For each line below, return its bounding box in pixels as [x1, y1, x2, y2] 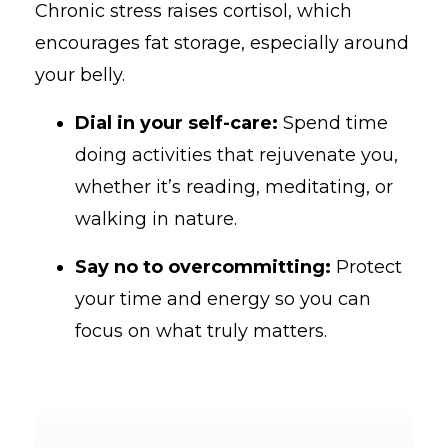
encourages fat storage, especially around [35, 31, 409, 54]
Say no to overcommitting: [75, 255, 331, 278]
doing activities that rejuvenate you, [75, 143, 398, 166]
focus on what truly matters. [75, 319, 327, 342]
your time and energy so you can [75, 287, 371, 310]
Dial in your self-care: [75, 111, 278, 134]
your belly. [35, 63, 125, 86]
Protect [331, 255, 402, 278]
